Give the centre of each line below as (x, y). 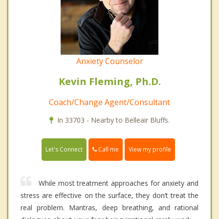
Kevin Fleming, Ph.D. (109, 81)
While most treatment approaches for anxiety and (119, 183)
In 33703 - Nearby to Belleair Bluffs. (113, 120)
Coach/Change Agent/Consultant (109, 102)
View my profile (150, 149)
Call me (108, 149)
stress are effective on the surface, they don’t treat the (109, 195)
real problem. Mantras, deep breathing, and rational (109, 207)
